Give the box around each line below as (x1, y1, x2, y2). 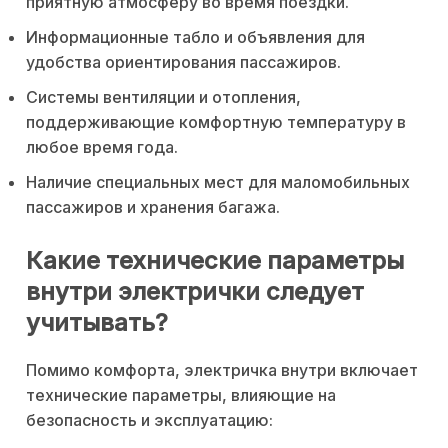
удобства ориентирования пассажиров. (26, 52, 341, 73)
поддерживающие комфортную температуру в (26, 112, 406, 133)
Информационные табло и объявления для (26, 27, 365, 48)
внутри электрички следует (26, 277, 364, 306)
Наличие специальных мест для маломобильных (26, 172, 410, 193)
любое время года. (26, 137, 178, 158)
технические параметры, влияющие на (26, 384, 336, 405)
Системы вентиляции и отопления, (26, 87, 301, 108)
